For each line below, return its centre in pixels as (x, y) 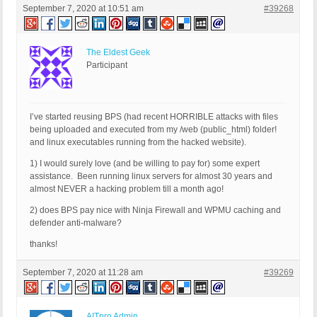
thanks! (44, 244)
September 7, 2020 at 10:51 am (83, 9)
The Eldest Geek (118, 53)
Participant (107, 65)
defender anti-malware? (76, 223)
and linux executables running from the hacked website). (138, 143)
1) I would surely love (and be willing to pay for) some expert (145, 164)
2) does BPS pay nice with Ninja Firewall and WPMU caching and (155, 211)
